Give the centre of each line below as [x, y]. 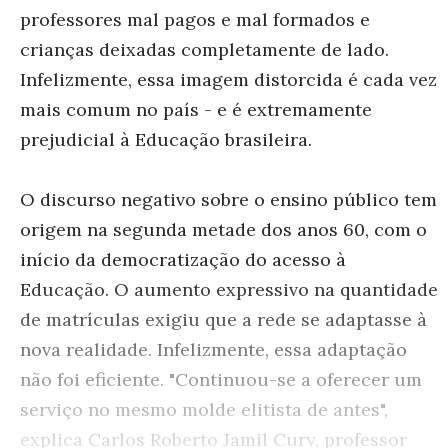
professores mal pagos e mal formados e [195, 19]
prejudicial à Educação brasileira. [166, 139]
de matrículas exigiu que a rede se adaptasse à [223, 319]
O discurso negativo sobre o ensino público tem [228, 199]
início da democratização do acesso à [183, 259]
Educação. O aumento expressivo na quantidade [229, 289]
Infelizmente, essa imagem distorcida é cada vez [228, 79]
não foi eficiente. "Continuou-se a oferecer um [221, 379]
